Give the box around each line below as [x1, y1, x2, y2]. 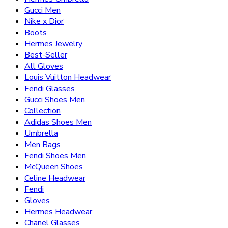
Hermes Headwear [24, 206, 92, 218]
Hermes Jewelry [24, 38, 82, 50]
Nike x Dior [24, 16, 64, 27]
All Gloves [24, 61, 63, 72]
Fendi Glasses [24, 83, 75, 95]
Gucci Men [24, 5, 61, 16]
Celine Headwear [24, 173, 85, 184]
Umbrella [24, 128, 58, 139]
